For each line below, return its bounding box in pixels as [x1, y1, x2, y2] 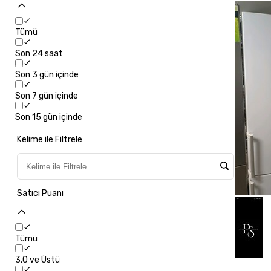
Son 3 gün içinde [15, 70, 79, 80]
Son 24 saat [15, 48, 64, 59]
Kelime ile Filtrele [17, 134, 83, 145]
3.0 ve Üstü [15, 255, 60, 266]
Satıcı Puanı [17, 188, 64, 199]
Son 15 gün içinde [15, 112, 83, 123]
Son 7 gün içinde [15, 91, 79, 102]
